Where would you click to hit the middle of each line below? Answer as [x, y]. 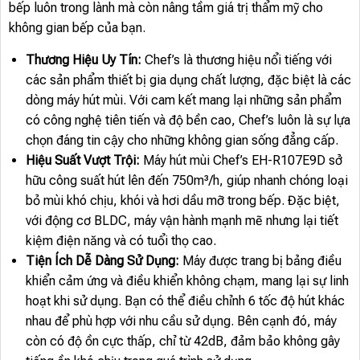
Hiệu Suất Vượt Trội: [82, 161]
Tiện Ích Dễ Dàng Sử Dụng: [102, 261]
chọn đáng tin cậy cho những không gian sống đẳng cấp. [182, 141]
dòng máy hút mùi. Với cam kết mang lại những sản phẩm [183, 100]
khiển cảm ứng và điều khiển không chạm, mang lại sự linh [187, 281]
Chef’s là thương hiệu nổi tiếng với [236, 60]
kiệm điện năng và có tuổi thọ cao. [121, 241]
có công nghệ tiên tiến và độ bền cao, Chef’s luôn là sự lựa [188, 121]
